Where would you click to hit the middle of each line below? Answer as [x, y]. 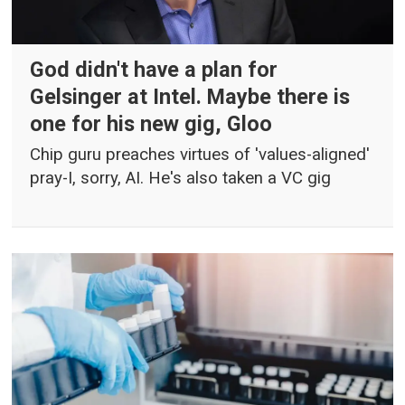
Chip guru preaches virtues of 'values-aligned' [200, 155]
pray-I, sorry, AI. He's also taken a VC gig [181, 179]
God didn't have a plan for [154, 69]
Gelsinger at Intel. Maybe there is [190, 96]
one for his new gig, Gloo [151, 123]
